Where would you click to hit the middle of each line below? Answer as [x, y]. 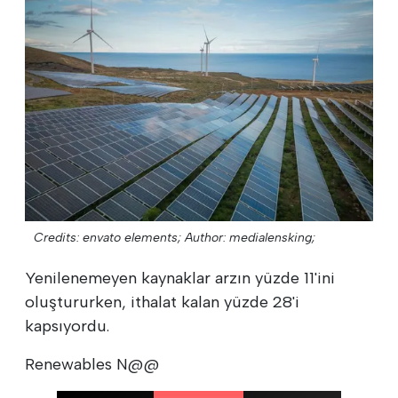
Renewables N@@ [92, 364]
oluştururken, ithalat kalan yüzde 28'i [162, 302]
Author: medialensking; [250, 237]
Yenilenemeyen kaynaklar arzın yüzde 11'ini [180, 278]
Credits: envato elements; [107, 237]
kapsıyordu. [67, 326]
